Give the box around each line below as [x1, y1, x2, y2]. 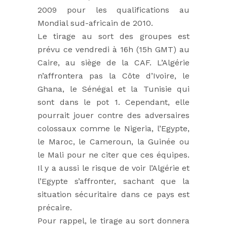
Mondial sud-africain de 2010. [37, 18, 153, 28]
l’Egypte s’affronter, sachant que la [37, 176, 190, 186]
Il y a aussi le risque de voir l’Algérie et [37, 163, 190, 173]
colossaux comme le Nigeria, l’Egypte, [37, 124, 190, 133]
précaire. [37, 203, 72, 212]
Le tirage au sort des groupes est [37, 31, 190, 41]
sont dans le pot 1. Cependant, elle [37, 97, 190, 107]
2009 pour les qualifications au [37, 5, 190, 15]
